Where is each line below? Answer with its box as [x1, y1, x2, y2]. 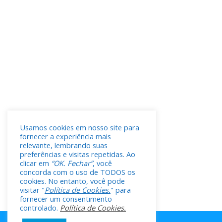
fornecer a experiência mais [20, 131, 111, 142]
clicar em [20, 158, 51, 168]
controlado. [20, 203, 60, 213]
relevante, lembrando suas [20, 140, 108, 151]
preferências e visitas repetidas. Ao [20, 149, 135, 160]
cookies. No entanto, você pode [20, 176, 125, 186]
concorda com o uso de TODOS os [20, 167, 135, 177]
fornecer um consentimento [20, 194, 112, 204]
